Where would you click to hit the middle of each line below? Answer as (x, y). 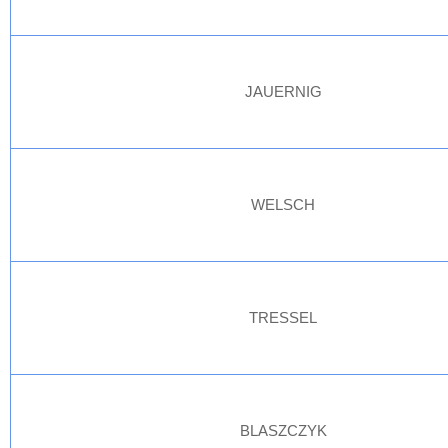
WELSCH (283, 204)
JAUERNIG (283, 91)
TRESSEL (283, 317)
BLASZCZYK (283, 430)
